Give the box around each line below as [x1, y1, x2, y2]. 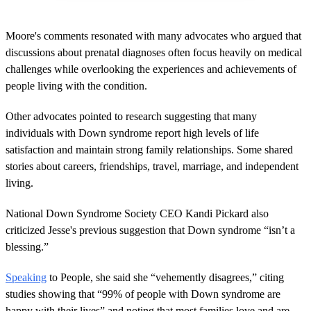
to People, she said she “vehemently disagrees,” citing [47, 271, 284, 284]
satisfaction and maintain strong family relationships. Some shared [6, 144, 293, 156]
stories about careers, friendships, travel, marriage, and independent [6, 160, 299, 173]
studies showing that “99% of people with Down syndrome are [6, 288, 280, 301]
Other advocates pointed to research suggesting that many [6, 110, 257, 123]
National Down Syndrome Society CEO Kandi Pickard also [6, 208, 269, 220]
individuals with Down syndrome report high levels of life [6, 127, 259, 140]
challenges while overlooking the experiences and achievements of [6, 63, 296, 76]
